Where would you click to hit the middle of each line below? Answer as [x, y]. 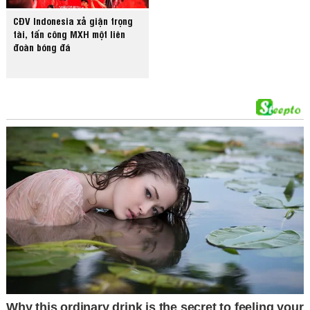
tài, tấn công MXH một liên [70, 34]
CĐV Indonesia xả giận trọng [73, 21]
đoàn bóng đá [42, 47]
